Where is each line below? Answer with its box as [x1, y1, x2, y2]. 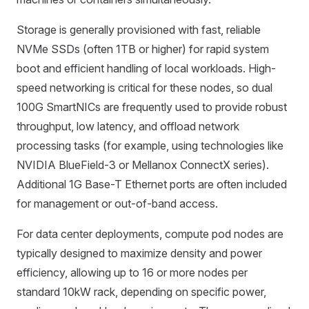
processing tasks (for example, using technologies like [17, 139, 283, 152]
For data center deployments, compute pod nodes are [17, 227, 283, 241]
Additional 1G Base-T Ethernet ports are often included [17, 177, 287, 191]
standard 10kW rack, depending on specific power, [17, 285, 266, 299]
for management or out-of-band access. [17, 197, 218, 210]
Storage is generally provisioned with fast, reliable [17, 23, 261, 37]
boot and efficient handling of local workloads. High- [17, 61, 276, 75]
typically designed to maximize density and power [17, 246, 262, 260]
